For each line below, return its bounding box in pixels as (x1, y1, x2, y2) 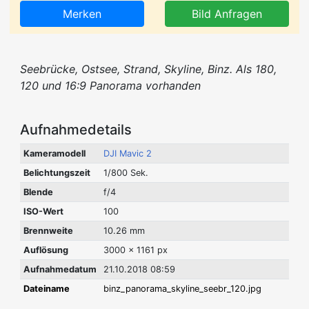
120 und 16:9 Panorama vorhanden (20, 78, 201, 92)
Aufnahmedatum (23, 263, 97, 275)
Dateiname (23, 283, 70, 294)
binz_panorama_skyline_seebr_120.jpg (103, 283, 261, 294)
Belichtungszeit (23, 167, 90, 178)
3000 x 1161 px (103, 244, 168, 255)
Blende (23, 186, 53, 197)
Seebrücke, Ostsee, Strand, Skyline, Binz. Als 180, (20, 61, 277, 76)
